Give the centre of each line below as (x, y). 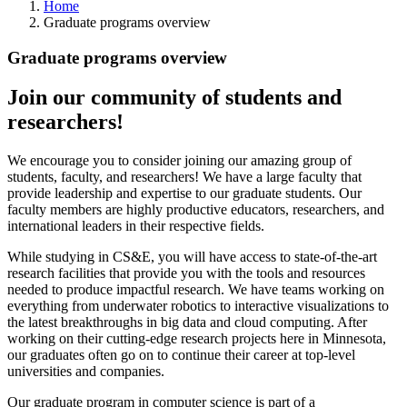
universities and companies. (86, 372)
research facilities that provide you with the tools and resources (186, 273)
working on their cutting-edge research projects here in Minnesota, (197, 339)
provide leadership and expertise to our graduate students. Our (184, 194)
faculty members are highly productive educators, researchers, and (196, 210)
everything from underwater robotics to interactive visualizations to (198, 306)
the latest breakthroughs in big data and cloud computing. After (187, 323)
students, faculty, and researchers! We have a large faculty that (184, 177)
